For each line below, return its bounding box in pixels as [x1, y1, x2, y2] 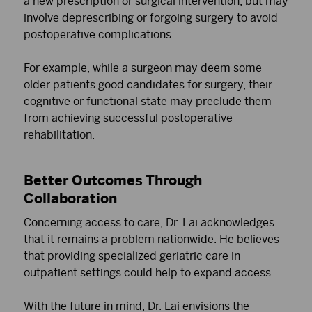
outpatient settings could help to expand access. [24, 265, 274, 279]
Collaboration [24, 189, 117, 207]
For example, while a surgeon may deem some [24, 61, 262, 75]
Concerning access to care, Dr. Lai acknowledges [24, 215, 274, 229]
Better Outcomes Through [24, 171, 202, 189]
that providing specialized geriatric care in [24, 249, 240, 263]
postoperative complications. [24, 27, 174, 41]
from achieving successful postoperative [24, 111, 233, 125]
